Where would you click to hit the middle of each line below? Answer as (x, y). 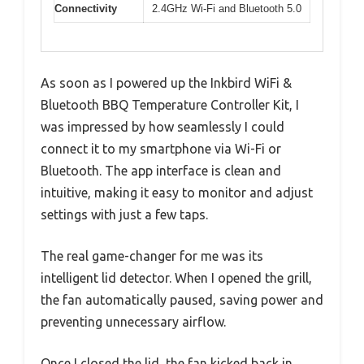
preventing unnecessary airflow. (133, 321)
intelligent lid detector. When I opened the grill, (176, 277)
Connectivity (86, 9)
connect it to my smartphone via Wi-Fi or (161, 148)
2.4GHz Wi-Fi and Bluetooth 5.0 (227, 9)
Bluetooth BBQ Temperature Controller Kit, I (170, 104)
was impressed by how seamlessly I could (162, 126)
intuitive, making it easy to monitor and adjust (177, 192)
